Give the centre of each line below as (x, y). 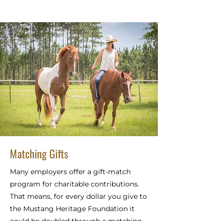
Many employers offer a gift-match (70, 172)
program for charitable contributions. (74, 184)
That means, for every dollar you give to (78, 196)
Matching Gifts (39, 153)
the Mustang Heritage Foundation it (72, 209)
